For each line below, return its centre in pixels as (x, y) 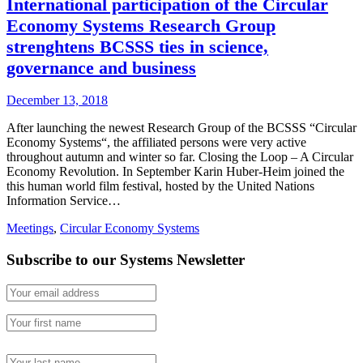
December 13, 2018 (57, 100)
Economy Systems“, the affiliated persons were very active (156, 143)
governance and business (101, 68)
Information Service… (64, 201)
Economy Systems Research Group (141, 26)
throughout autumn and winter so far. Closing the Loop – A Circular (180, 157)
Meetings (30, 228)
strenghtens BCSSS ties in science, (137, 47)
